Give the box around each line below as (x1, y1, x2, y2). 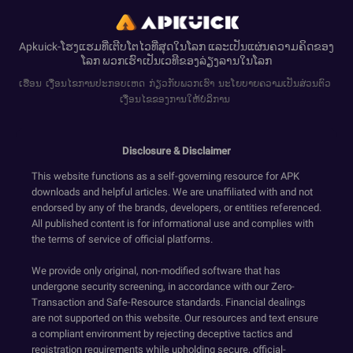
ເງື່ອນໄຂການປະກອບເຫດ (45, 78, 145, 89)
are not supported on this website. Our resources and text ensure (32, 312, 318, 324)
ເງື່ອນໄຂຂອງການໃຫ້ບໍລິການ (119, 94, 230, 105)
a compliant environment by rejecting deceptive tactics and (32, 328, 292, 340)
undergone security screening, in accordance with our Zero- (32, 281, 295, 292)
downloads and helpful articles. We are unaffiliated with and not (32, 186, 313, 198)
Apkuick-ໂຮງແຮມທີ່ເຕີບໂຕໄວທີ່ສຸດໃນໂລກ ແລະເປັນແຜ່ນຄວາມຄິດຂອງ (19, 40, 334, 53)
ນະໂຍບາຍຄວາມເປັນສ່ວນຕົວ (217, 78, 331, 89)
